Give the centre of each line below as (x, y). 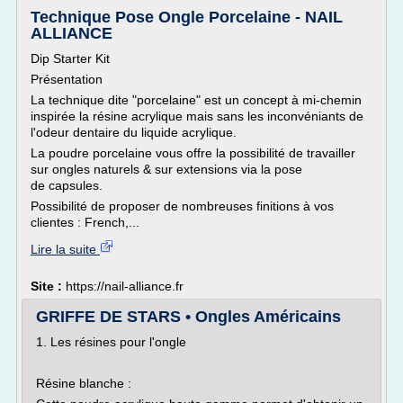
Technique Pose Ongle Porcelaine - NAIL (187, 17)
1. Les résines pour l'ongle (111, 342)
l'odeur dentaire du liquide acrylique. (134, 132)
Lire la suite (65, 249)
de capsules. (67, 185)
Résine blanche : (84, 383)
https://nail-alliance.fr (125, 286)
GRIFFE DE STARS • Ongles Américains (188, 317)
